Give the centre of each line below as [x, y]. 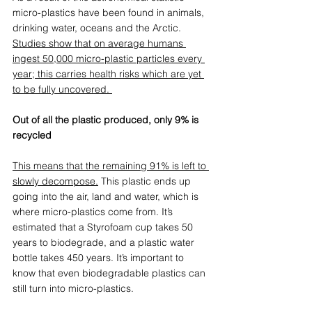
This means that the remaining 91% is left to [111, 165]
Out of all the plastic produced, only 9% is [107, 119]
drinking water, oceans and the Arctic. [98, 28]
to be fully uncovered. [61, 89]
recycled [32, 135]
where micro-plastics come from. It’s [94, 211]
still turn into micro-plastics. [73, 288]
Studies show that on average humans [99, 43]
